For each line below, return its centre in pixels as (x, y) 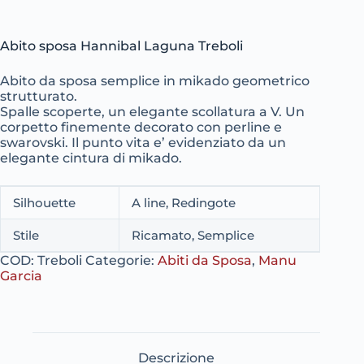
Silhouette (44, 203)
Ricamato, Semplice (193, 236)
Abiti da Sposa (205, 261)
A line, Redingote (184, 203)
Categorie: (121, 261)
